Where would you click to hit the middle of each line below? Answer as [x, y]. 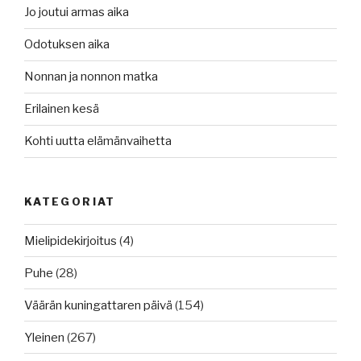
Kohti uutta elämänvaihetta [98, 141]
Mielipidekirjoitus [71, 241]
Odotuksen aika [67, 45]
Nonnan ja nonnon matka [91, 77]
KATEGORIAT [70, 201]
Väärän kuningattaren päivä [98, 305]
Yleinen [44, 337]
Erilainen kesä [62, 109]
